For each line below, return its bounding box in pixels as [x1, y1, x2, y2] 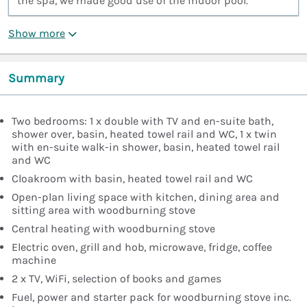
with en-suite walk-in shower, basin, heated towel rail [12, 140, 280, 154]
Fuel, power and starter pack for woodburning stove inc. [12, 291, 291, 304]
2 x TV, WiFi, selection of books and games [12, 272, 221, 286]
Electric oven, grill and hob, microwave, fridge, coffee [12, 241, 272, 254]
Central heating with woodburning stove [12, 222, 215, 236]
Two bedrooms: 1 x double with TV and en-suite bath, [12, 114, 273, 128]
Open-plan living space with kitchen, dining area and [12, 191, 280, 204]
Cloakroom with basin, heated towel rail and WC [12, 172, 253, 186]
